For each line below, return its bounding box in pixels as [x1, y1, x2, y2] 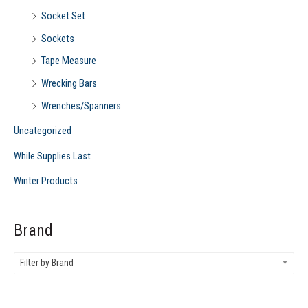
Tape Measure [41, 54, 96, 67]
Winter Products [14, 175, 78, 188]
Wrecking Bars [41, 76, 97, 89]
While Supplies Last [14, 149, 91, 162]
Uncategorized [14, 124, 71, 137]
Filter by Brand [20, 256, 74, 268]
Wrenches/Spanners [41, 99, 121, 112]
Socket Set [41, 10, 85, 22]
